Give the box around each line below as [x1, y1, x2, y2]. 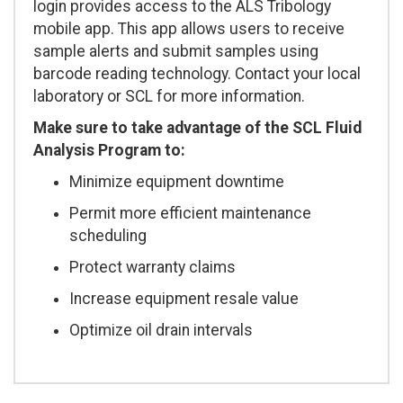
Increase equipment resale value [69, 290, 299, 309]
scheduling [69, 227, 147, 246]
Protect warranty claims [69, 258, 236, 277]
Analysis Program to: [33, 141, 185, 160]
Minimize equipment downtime [69, 173, 284, 192]
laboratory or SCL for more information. [33, 87, 305, 106]
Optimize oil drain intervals [69, 321, 253, 340]
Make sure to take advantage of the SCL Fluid [33, 119, 362, 138]
